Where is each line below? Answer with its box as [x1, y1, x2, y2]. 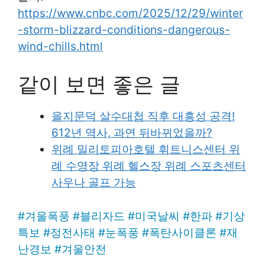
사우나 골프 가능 [51, 176, 136, 190]
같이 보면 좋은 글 [18, 72, 180, 97]
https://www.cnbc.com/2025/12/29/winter [18, 6, 243, 20]
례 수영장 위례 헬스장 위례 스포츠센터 [51, 159, 246, 173]
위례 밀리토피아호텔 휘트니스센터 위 [51, 143, 240, 157]
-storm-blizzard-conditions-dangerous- [18, 22, 230, 37]
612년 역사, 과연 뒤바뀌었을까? [51, 126, 212, 140]
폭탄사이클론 [149, 225, 216, 240]
